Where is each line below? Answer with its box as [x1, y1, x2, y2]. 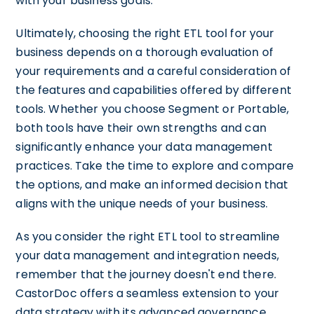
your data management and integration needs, [15, 247, 279, 264]
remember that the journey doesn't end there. [15, 266, 276, 282]
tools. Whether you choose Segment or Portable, [15, 101, 289, 117]
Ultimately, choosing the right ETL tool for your [15, 25, 275, 41]
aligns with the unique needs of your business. [15, 196, 268, 212]
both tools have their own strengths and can [15, 120, 266, 136]
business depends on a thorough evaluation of [15, 44, 273, 60]
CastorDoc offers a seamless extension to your [15, 285, 280, 301]
